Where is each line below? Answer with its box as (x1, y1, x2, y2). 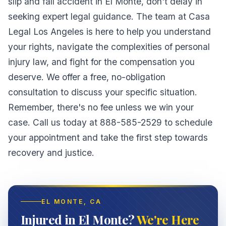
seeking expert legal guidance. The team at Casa (8, 11, 210, 22)
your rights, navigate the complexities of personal (8, 41, 210, 52)
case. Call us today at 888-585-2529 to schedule (8, 117, 213, 128)
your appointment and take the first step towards (8, 132, 208, 143)
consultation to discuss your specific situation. (8, 87, 198, 98)
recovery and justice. (8, 147, 95, 158)
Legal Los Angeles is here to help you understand (8, 26, 211, 37)
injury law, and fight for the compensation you (8, 56, 195, 68)
